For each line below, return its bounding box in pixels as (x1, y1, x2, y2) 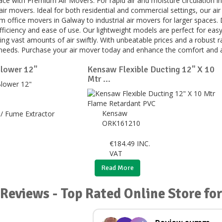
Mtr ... (87, 73, 111, 84)
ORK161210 (102, 118, 142, 128)
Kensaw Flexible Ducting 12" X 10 (87, 64, 215, 75)
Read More (101, 164, 134, 172)
